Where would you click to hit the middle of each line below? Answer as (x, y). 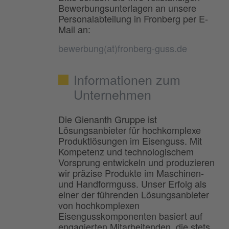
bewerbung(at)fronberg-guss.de (123, 48)
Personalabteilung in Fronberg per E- (133, 18)
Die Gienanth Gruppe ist (108, 119)
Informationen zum (127, 79)
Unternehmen (112, 94)
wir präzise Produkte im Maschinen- (131, 173)
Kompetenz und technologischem (126, 151)
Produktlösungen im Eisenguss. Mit (130, 140)
